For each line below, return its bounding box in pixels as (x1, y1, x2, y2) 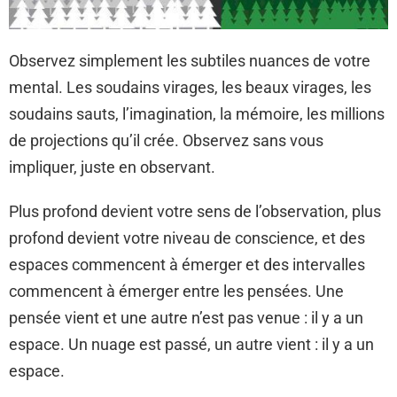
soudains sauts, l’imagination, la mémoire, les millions (9, 104, 385, 123)
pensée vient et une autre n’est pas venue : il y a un (9, 307, 363, 327)
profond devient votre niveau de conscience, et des (9, 228, 365, 247)
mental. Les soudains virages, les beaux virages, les (9, 77, 371, 97)
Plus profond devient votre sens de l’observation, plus (9, 201, 381, 221)
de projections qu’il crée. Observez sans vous (9, 130, 323, 150)
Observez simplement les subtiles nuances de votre (9, 51, 370, 70)
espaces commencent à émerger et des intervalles (9, 254, 365, 274)
